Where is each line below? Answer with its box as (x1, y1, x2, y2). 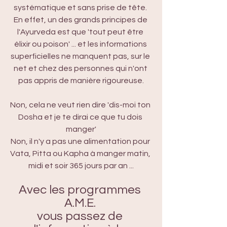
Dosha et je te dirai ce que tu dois (18, 113, 144, 121)
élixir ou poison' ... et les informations (14, 40, 148, 48)
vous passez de (37, 210, 125, 222)
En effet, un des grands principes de (13, 16, 149, 24)
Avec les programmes (19, 183, 143, 196)
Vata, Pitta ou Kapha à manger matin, (10, 149, 152, 158)
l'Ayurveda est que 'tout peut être (17, 28, 145, 36)
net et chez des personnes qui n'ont (13, 64, 149, 72)
